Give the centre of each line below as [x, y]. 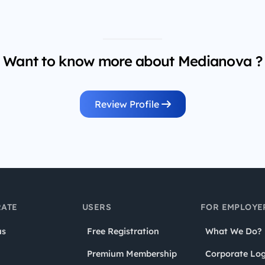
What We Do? [233, 232]
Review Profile [128, 104]
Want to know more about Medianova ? [132, 61]
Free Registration [123, 232]
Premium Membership [132, 254]
